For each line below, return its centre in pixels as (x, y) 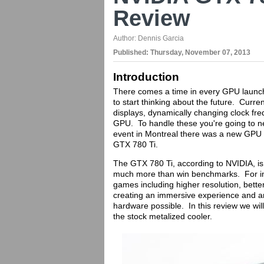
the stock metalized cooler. (163, 216)
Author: (126, 38)
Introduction (146, 77)
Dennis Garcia (161, 38)
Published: (132, 52)
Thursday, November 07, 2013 (200, 52)
